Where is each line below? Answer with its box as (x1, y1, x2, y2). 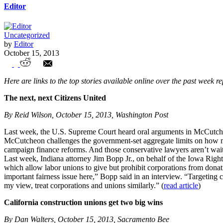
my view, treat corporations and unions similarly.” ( (4, 181, 164, 190)
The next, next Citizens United (4, 94, 106, 103)
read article (164, 181, 198, 190)
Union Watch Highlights (4, 69, 127, 82)
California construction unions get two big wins (4, 198, 163, 207)
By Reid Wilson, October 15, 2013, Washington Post (4, 111, 168, 119)
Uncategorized (4, 30, 50, 39)
